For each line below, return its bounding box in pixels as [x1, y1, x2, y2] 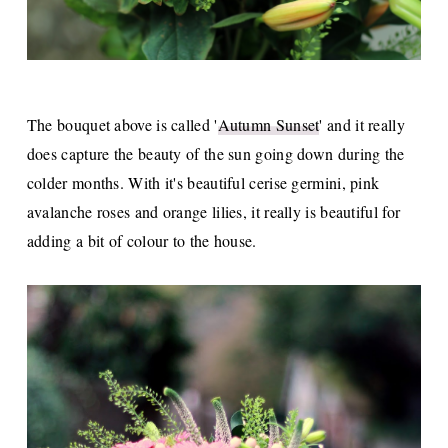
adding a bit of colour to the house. [26, 229, 262, 251]
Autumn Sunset [217, 113, 320, 135]
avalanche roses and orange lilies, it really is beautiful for [26, 200, 401, 222]
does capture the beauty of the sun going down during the [26, 142, 405, 164]
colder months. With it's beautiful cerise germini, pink [26, 171, 380, 193]
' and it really [319, 113, 405, 135]
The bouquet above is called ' [26, 113, 218, 135]
